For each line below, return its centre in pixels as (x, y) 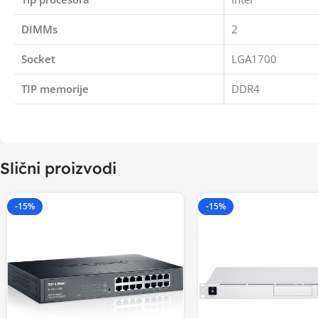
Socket (38, 59)
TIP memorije (55, 89)
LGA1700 (254, 59)
